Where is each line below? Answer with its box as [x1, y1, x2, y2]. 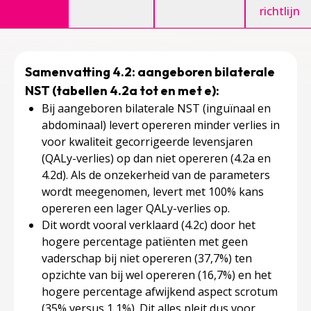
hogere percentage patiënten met [42, 234, 221, 249]
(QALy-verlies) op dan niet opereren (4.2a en [42, 151, 271, 166]
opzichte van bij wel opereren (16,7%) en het [42, 267, 271, 283]
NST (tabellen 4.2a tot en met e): [25, 83, 219, 99]
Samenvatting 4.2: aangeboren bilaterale [25, 64, 275, 80]
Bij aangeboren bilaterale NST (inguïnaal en [42, 101, 271, 116]
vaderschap [42, 251, 104, 266]
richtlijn [260, 3, 300, 19]
